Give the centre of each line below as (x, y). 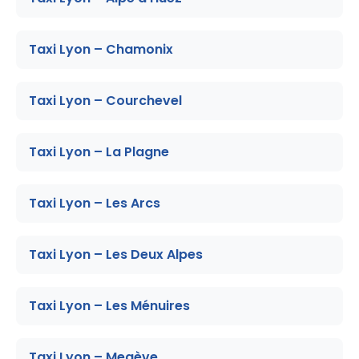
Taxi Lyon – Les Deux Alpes (116, 254)
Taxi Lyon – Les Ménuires (109, 305)
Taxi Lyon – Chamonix (101, 49)
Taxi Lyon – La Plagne (99, 151)
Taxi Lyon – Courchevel (105, 100)
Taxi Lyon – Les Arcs (95, 203)
